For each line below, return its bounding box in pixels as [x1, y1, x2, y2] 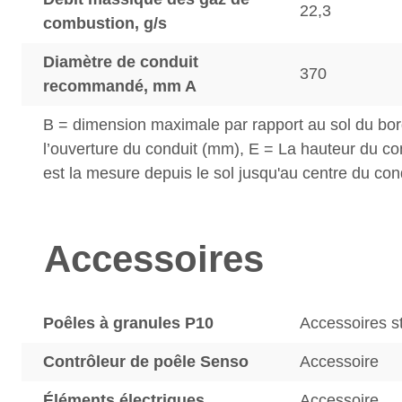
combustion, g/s [43, 14, 167, 32]
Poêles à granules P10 [43, 314, 214, 332]
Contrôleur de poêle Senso [43, 353, 249, 371]
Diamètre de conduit [43, 53, 198, 71]
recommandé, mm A [43, 77, 197, 95]
